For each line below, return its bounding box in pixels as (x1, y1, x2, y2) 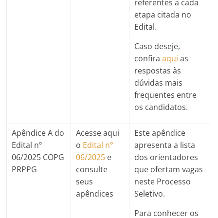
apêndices (76, 188, 114, 199)
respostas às (134, 65, 182, 76)
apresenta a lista (134, 139, 196, 150)
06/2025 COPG (12, 151, 65, 163)
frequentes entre (134, 89, 197, 100)
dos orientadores (134, 151, 199, 163)
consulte (76, 163, 108, 175)
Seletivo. (134, 188, 165, 199)
